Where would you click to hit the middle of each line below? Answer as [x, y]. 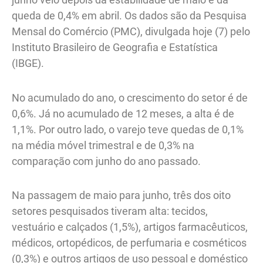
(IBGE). [28, 63]
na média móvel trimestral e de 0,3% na [103, 145]
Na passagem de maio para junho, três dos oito [121, 195]
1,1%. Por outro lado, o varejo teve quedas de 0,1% [128, 129]
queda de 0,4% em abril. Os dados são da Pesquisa [129, 16]
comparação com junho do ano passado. [106, 161]
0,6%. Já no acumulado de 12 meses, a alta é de [123, 113]
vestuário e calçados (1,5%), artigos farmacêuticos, [130, 227]
